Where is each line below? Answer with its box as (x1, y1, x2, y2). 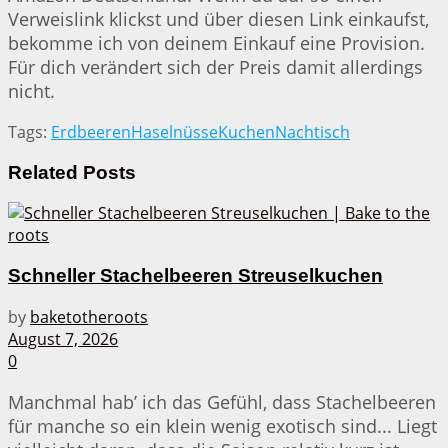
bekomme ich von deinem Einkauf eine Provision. (8, 31, 425, 56)
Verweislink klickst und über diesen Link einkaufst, (8, 7, 429, 32)
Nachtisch (275, 121, 350, 144)
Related (8, 161, 78, 183)
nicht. (8, 79, 55, 104)
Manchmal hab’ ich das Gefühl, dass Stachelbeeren (8, 389, 436, 414)
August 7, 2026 (8, 327, 118, 350)
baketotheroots (30, 305, 148, 328)
